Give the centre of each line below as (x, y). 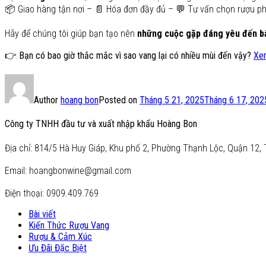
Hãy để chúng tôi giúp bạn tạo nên (71, 34)
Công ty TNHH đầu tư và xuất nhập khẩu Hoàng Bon (101, 124)
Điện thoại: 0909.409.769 (52, 193)
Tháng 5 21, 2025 (172, 100)
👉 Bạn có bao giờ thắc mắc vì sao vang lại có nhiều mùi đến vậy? (129, 56)
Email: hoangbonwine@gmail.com (68, 170)
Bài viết (42, 214)
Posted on (119, 100)
